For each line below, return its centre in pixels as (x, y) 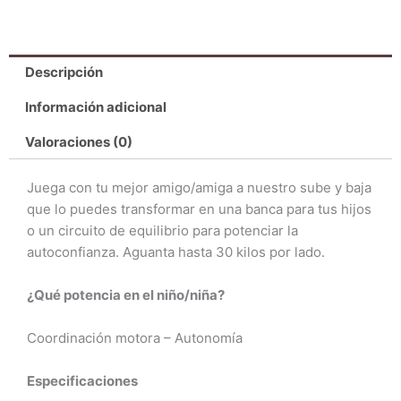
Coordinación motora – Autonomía (135, 337)
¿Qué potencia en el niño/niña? (126, 294)
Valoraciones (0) (79, 141)
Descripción (64, 72)
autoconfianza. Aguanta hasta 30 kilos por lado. (176, 252)
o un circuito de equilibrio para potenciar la (162, 230)
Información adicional (96, 107)
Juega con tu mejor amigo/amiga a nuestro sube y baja (199, 187)
